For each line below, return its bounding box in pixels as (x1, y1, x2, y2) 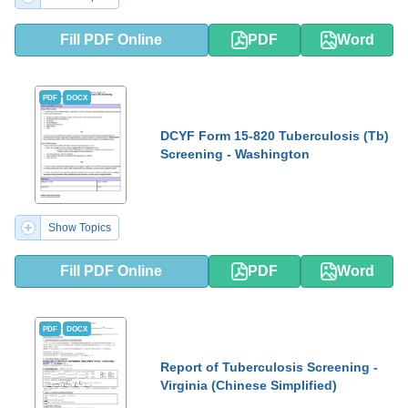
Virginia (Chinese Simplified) (160, 378, 337, 393)
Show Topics (48, 221, 111, 234)
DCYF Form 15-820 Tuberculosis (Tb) (160, 128, 389, 143)
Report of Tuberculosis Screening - (160, 360, 378, 374)
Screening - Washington (160, 147, 310, 161)
